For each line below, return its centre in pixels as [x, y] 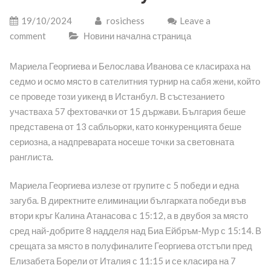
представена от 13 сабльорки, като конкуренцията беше [125, 126]
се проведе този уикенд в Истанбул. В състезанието [117, 96]
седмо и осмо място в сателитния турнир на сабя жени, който [135, 81]
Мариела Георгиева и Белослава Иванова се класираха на [130, 66]
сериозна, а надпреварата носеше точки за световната [122, 141]
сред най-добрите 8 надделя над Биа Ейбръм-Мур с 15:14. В [135, 231]
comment [28, 35]
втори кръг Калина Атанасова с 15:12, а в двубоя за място [129, 216]
